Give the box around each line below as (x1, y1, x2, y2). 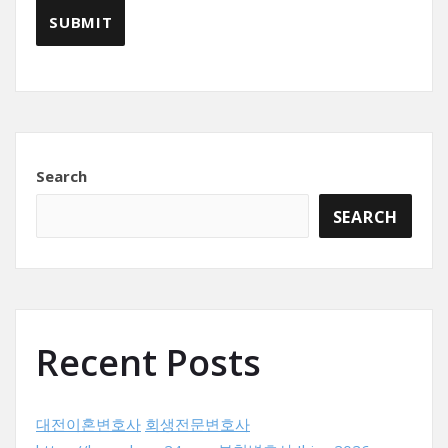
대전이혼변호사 (36, 414, 141, 434)
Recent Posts (36, 338, 261, 387)
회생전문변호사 (145, 414, 250, 434)
